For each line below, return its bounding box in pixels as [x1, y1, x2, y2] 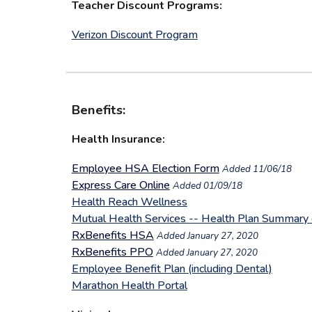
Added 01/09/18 [172, 180, 242, 192]
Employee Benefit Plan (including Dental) [71, 261, 272, 276]
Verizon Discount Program [71, 27, 198, 42]
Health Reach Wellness [71, 194, 187, 210]
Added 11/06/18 [221, 163, 292, 175]
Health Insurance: [71, 132, 165, 147]
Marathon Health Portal [71, 278, 187, 293]
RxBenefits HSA [71, 228, 154, 243]
